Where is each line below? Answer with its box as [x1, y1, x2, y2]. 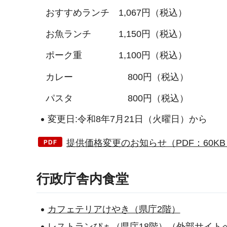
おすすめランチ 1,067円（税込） [36, 7, 187, 18]
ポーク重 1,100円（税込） [36, 50, 187, 61]
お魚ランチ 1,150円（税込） [36, 29, 187, 40]
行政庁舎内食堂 [36, 171, 129, 186]
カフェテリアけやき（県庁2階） [47, 204, 180, 215]
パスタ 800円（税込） [36, 93, 188, 104]
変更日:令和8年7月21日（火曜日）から [47, 113, 207, 124]
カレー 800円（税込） [36, 71, 188, 82]
